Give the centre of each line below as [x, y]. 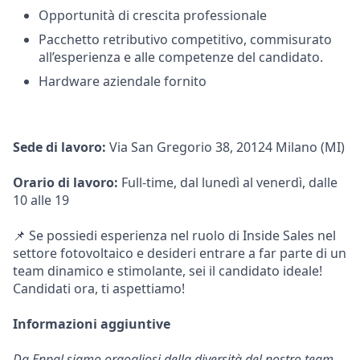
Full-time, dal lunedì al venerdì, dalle [228, 182]
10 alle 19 [41, 200]
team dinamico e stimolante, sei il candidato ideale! [168, 271]
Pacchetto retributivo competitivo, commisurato [185, 39]
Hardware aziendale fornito [123, 81]
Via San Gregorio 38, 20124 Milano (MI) [225, 147]
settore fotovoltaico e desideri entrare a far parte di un [180, 253]
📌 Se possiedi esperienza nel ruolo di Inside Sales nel [174, 235]
